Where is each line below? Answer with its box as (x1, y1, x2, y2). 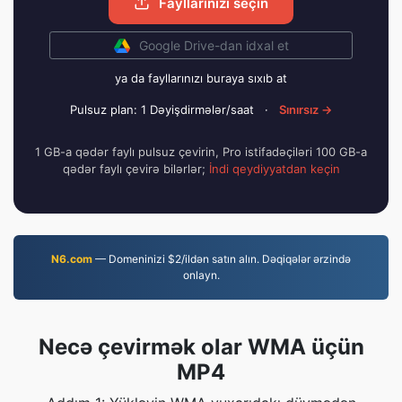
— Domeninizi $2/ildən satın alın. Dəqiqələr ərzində (92, 252, 351, 266)
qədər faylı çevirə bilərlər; (62, 162, 209, 176)
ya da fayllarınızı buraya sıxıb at (115, 71, 287, 85)
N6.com (51, 252, 92, 266)
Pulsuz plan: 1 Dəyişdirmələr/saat (70, 102, 254, 117)
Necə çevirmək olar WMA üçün (38, 334, 364, 360)
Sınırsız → (279, 102, 332, 117)
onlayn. (182, 268, 220, 282)
